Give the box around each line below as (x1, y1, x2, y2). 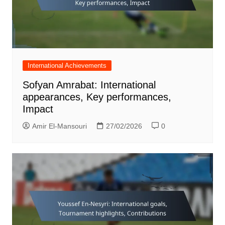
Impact (22, 103, 53, 115)
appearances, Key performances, (22, 91, 171, 102)
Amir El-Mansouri (32, 122, 87, 130)
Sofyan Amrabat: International (22, 79, 156, 90)
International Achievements (27, 61, 106, 69)
